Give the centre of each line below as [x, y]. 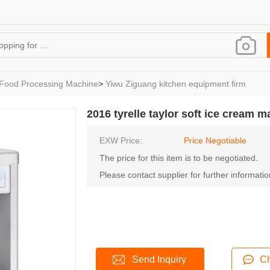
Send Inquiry [159, 259]
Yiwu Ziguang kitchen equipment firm [176, 84]
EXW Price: [121, 140]
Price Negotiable [215, 140]
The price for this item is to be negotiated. [179, 158]
